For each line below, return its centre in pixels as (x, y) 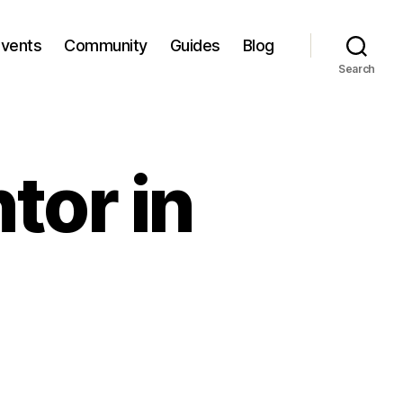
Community (106, 45)
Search (357, 69)
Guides (195, 45)
